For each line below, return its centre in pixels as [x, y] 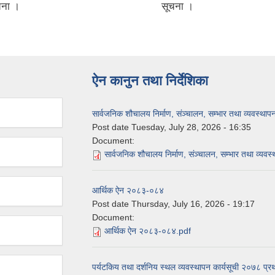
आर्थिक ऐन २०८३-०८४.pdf [148, 231]
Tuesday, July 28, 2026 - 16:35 [191, 127]
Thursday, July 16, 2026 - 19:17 [193, 204]
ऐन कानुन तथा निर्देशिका [150, 81]
